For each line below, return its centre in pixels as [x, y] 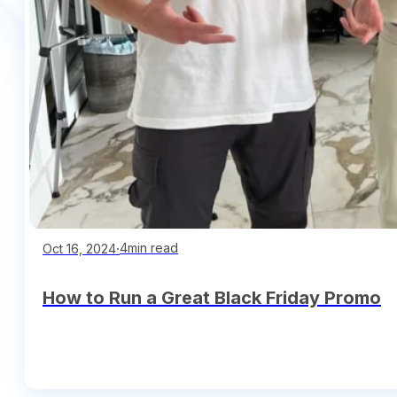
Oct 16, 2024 [79, 248]
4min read [149, 248]
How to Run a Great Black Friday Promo [212, 297]
